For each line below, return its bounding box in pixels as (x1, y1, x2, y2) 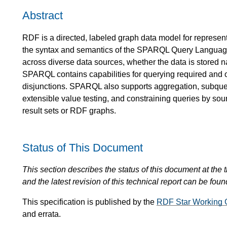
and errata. (22, 210, 61, 219)
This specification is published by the (22, 198, 157, 207)
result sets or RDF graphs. (22, 106, 116, 115)
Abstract (22, 9, 63, 22)
